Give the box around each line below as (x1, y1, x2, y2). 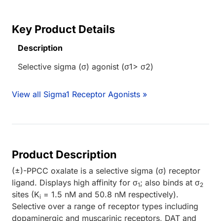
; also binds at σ (140, 177, 200, 187)
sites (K (12, 189, 39, 199)
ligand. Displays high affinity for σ (12, 177, 138, 187)
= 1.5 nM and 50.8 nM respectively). (41, 189, 179, 199)
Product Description (12, 147, 117, 161)
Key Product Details (12, 22, 115, 36)
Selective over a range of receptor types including (12, 201, 198, 211)
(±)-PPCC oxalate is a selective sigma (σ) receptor (12, 165, 200, 176)
